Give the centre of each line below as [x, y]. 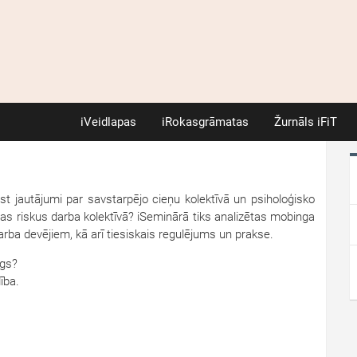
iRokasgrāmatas [205, 122]
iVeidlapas [108, 122]
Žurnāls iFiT [306, 122]
